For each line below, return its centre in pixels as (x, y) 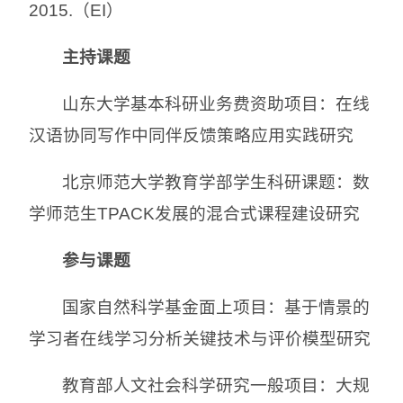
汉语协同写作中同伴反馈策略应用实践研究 (191, 135)
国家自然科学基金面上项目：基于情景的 (216, 307)
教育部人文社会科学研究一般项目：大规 (216, 385)
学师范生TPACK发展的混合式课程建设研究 (194, 213)
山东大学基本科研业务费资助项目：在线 (216, 103)
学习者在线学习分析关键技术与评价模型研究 (200, 338)
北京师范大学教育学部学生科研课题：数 (216, 182)
